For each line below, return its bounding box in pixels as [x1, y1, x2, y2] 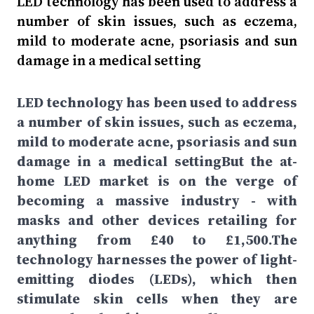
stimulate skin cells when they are [17, 289, 297, 308]
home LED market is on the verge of [17, 171, 297, 191]
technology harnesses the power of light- [17, 250, 297, 269]
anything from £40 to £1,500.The [17, 230, 297, 250]
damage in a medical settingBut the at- [17, 151, 297, 171]
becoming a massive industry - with [17, 191, 297, 210]
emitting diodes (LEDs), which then [17, 269, 297, 289]
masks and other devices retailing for [17, 210, 297, 230]
